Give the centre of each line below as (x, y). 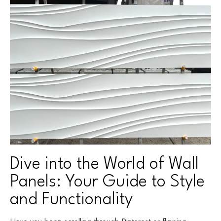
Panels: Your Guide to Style (107, 182)
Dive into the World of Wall (104, 164)
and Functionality (71, 200)
